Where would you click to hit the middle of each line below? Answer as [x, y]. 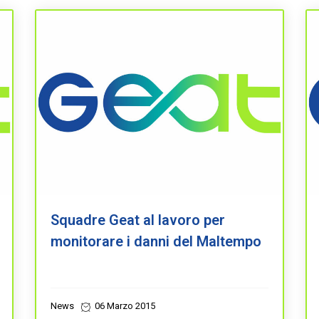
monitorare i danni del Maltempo [156, 241]
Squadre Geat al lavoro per [138, 220]
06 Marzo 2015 [124, 306]
